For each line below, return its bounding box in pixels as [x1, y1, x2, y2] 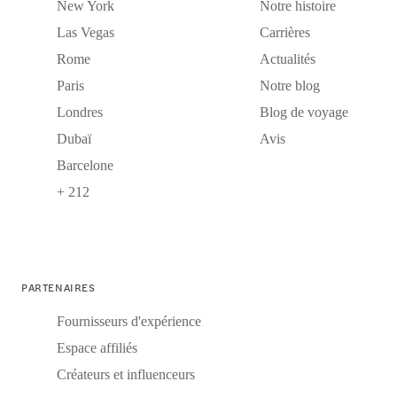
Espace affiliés [57, 339, 137, 355]
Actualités [259, 51, 315, 66]
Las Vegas [57, 24, 114, 40]
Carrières [259, 24, 310, 40]
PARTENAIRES [21, 278, 96, 295]
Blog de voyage [259, 104, 348, 120]
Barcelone [57, 157, 113, 173]
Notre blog [259, 77, 320, 93]
